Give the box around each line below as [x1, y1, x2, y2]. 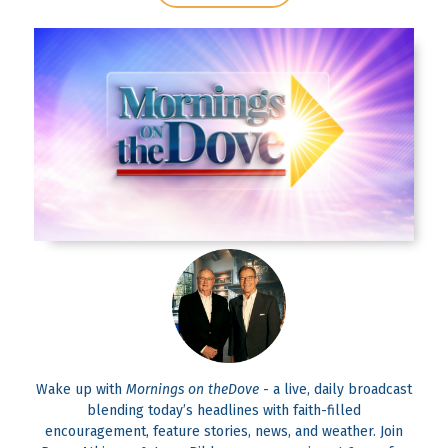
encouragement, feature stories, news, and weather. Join [45, 423, 403, 441]
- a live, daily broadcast [259, 381, 412, 399]
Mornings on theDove [126, 381, 259, 399]
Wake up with [36, 381, 126, 399]
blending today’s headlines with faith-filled [87, 402, 361, 420]
